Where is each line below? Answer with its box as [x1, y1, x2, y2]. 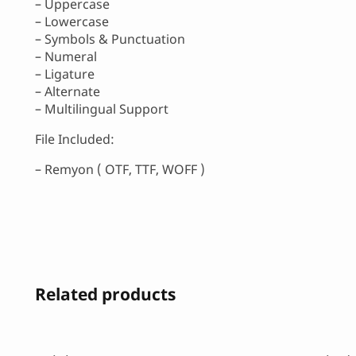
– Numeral [35, 48, 97, 66]
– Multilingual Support [35, 100, 168, 118]
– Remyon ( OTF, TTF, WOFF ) [35, 161, 205, 179]
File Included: [35, 130, 114, 149]
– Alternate [35, 83, 100, 101]
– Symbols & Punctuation [35, 30, 185, 48]
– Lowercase [35, 13, 109, 31]
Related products [35, 282, 176, 306]
